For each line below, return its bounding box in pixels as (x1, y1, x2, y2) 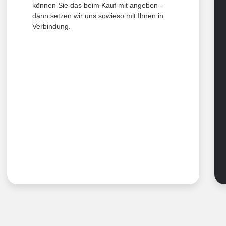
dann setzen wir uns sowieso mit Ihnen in (32, 12, 163, 20)
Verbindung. (32, 22, 71, 31)
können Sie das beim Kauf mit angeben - (32, 1, 162, 10)
